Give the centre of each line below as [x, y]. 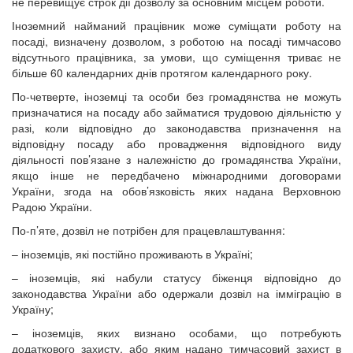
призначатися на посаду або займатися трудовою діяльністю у [176, 111]
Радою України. [52, 206]
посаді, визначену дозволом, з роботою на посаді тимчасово [176, 41]
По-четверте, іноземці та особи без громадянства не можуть [176, 96]
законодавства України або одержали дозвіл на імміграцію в [176, 293]
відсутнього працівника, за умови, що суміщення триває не [176, 56]
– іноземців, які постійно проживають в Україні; [132, 253]
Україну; [33, 308]
